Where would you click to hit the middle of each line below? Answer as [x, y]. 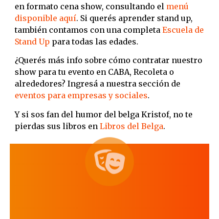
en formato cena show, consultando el [90, 6]
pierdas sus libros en [57, 126]
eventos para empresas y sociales [81, 96]
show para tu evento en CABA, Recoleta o [94, 72]
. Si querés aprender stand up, [134, 18]
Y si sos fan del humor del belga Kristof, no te [104, 114]
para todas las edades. [94, 41]
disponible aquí [45, 18]
